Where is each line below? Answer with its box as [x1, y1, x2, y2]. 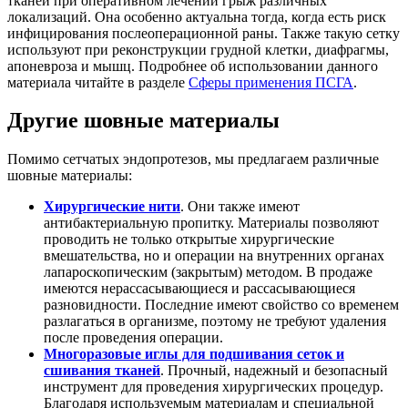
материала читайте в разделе [7, 74, 189, 90]
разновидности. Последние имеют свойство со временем [44, 297, 399, 313]
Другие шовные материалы [7, 108, 280, 133]
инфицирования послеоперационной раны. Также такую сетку [7, 25, 400, 41]
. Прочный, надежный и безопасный [160, 362, 388, 379]
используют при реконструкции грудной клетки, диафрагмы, [7, 41, 389, 57]
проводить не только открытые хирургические [44, 231, 334, 248]
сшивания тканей [44, 362, 160, 379]
